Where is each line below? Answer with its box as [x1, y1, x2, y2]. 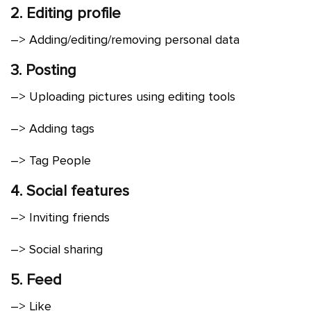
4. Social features [10, 182, 133, 201]
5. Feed [10, 271, 62, 290]
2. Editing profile [10, 4, 121, 24]
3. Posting [10, 61, 76, 81]
